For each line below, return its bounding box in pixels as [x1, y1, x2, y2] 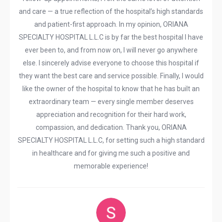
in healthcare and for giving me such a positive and [32, 149, 190, 157]
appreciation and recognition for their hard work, [36, 111, 186, 118]
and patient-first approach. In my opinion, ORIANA [34, 20, 188, 28]
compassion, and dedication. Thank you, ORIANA [35, 123, 187, 131]
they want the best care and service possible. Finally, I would [18, 72, 204, 80]
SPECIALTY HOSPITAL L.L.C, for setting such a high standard [17, 136, 205, 144]
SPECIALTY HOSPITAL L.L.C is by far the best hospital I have [19, 33, 203, 41]
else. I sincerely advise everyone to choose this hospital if [23, 59, 199, 67]
